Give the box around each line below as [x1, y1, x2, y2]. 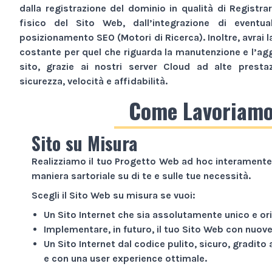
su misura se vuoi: [110, 189, 195, 201]
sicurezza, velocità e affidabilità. [19, 75, 168, 87]
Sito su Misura [32, 129, 137, 157]
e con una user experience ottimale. [44, 252, 207, 264]
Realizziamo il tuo [32, 155, 115, 167]
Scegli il [32, 189, 69, 201]
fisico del [19, 16, 76, 29]
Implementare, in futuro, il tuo [44, 223, 182, 235]
